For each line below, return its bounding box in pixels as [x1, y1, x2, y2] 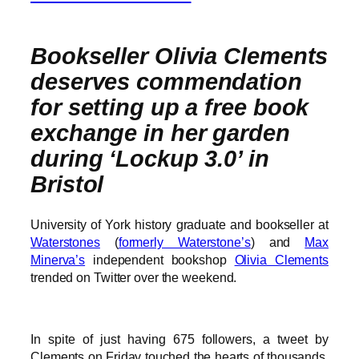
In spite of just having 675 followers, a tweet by [30, 331, 329, 346]
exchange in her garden [30, 119, 290, 146]
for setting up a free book [30, 94, 309, 120]
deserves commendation [30, 68, 302, 95]
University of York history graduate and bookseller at [30, 217, 329, 232]
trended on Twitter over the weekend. [30, 270, 237, 285]
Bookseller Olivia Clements [30, 42, 329, 69]
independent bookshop [85, 252, 235, 268]
